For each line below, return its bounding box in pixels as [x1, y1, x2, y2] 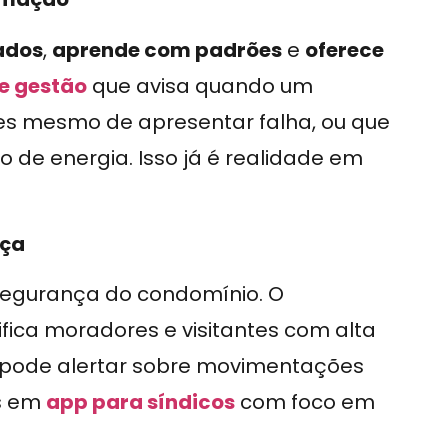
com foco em [235, 388, 375, 417]
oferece [305, 35, 384, 64]
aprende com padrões [52, 35, 282, 64]
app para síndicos [46, 388, 235, 417]
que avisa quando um [87, 71, 313, 100]
